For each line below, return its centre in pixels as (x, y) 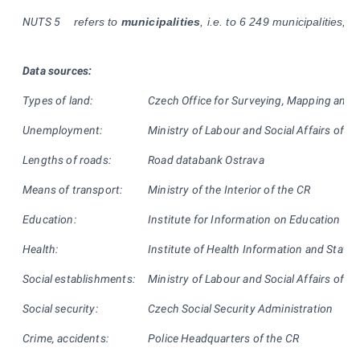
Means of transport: (73, 189)
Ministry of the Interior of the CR (229, 189)
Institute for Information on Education (244, 219)
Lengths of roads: (67, 160)
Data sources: (57, 70)
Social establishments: (79, 278)
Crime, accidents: (65, 338)
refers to (98, 21)
